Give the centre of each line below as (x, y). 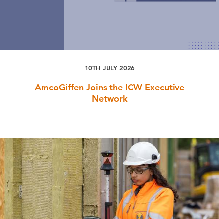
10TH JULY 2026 (109, 68)
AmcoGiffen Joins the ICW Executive (109, 88)
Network (109, 99)
